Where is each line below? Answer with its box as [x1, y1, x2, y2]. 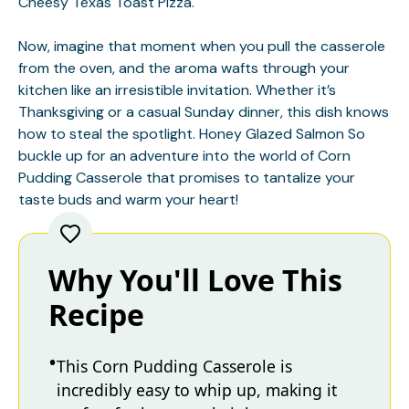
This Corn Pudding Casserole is [57, 355, 292, 377]
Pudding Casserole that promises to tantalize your [18, 168, 355, 187]
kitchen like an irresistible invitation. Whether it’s [18, 80, 336, 100]
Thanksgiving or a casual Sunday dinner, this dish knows [18, 102, 389, 121]
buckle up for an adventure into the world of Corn [18, 146, 351, 165]
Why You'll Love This [48, 260, 342, 299]
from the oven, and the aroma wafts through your [18, 58, 350, 78]
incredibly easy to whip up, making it [57, 379, 337, 401]
